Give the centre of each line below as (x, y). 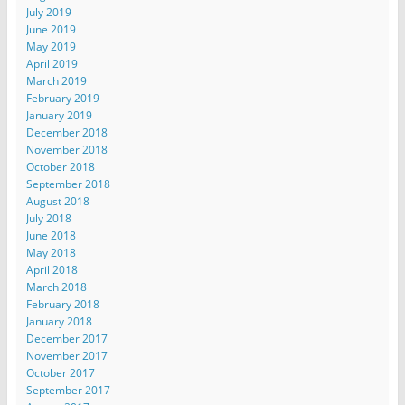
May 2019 (51, 47)
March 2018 (56, 287)
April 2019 (52, 64)
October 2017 (60, 373)
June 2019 (51, 29)
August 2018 (57, 201)
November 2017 (66, 356)
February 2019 (62, 98)
